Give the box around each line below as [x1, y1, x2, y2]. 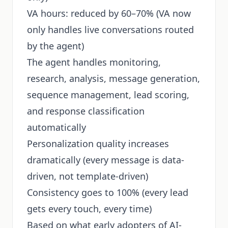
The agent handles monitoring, [27, 56, 161, 68]
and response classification [27, 105, 145, 117]
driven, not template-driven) [27, 170, 148, 182]
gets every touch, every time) [27, 203, 152, 215]
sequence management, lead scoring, [27, 89, 189, 101]
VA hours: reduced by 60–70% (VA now [27, 7, 191, 19]
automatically [27, 121, 86, 133]
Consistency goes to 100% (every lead [27, 186, 188, 198]
